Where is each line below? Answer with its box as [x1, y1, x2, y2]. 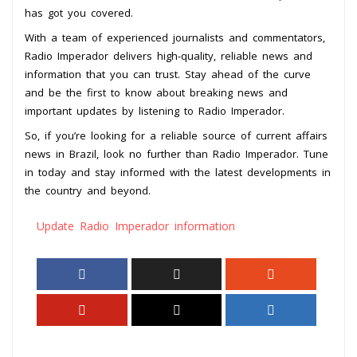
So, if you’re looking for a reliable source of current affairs [25, 127, 328, 143]
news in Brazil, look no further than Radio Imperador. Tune [25, 146, 328, 161]
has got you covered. [25, 5, 133, 20]
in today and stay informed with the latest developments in [25, 164, 331, 179]
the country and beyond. [25, 182, 151, 198]
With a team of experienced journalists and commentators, [25, 29, 325, 45]
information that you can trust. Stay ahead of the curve [25, 66, 311, 81]
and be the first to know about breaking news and [25, 84, 288, 100]
